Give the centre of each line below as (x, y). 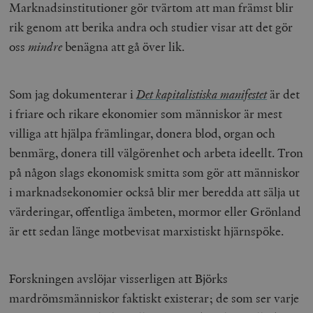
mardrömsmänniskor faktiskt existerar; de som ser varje (154, 298)
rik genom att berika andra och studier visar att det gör (151, 27)
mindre (45, 47)
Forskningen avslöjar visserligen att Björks (119, 279)
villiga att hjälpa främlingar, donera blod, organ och (143, 133)
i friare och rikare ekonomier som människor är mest (146, 114)
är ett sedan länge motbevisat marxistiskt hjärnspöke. (148, 231)
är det (284, 94)
